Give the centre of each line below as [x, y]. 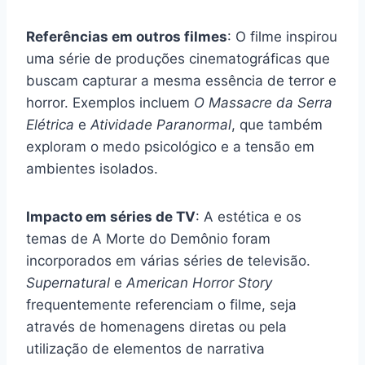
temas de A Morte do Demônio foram [148, 238]
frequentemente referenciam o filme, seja [161, 304]
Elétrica [50, 124]
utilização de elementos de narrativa [145, 348]
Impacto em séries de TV [111, 216]
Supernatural [68, 282]
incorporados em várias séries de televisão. [168, 260]
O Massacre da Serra [263, 102]
